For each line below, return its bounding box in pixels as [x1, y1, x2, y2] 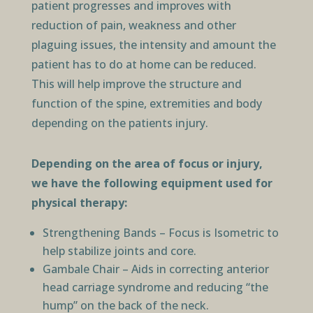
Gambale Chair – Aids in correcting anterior [42, 261, 269, 277]
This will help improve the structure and [31, 76, 242, 92]
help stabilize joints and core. [42, 243, 196, 259]
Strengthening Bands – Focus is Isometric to [42, 225, 279, 241]
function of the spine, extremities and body [31, 96, 262, 112]
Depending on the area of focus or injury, [31, 156, 263, 172]
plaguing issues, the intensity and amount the [31, 37, 276, 53]
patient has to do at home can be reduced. [31, 57, 256, 73]
